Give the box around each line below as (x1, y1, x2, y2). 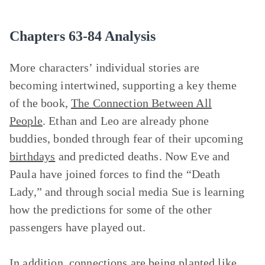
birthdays (9, 150, 56, 163)
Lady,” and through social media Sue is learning (9, 185, 245, 198)
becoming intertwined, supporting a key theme (9, 79, 237, 92)
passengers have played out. (9, 221, 146, 234)
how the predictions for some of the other (9, 203, 212, 216)
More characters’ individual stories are (9, 61, 199, 74)
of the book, (9, 96, 71, 109)
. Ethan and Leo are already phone (42, 114, 209, 127)
